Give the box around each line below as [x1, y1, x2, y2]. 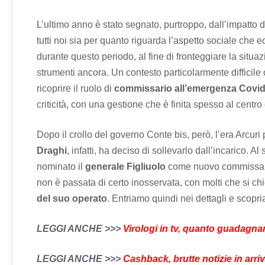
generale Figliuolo [85, 161, 166, 172]
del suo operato [37, 193, 107, 204]
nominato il [37, 161, 85, 172]
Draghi [37, 146, 67, 156]
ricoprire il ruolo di [37, 83, 114, 94]
